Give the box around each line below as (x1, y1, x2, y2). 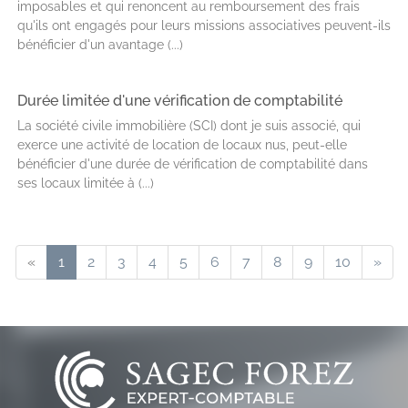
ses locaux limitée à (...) (17, 176, 154, 190)
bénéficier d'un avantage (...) (17, 37, 183, 52)
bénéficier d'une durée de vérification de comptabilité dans (17, 157, 368, 171)
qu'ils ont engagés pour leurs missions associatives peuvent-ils (17, 18, 391, 33)
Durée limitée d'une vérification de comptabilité (17, 92, 342, 109)
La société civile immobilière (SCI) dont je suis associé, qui (17, 118, 361, 133)
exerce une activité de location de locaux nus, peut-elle (17, 138, 347, 152)
